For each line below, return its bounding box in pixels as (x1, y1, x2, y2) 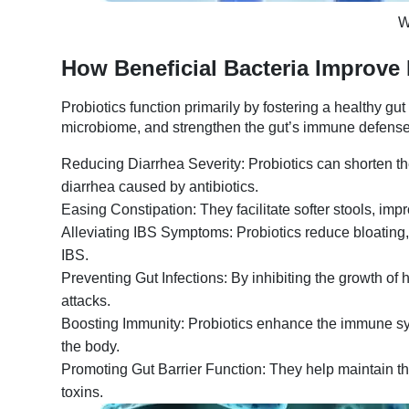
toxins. (61, 383, 103, 400)
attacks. (61, 292, 110, 309)
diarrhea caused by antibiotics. (61, 178, 258, 194)
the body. (61, 338, 120, 354)
